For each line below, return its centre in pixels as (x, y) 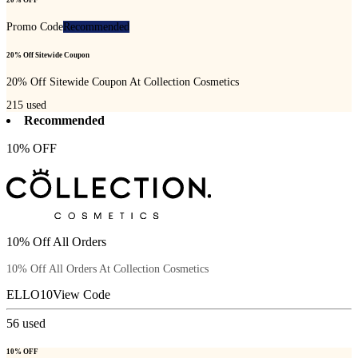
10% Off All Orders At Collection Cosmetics (107, 269)
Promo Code (35, 27)
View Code (82, 294)
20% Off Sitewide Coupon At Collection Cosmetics (123, 82)
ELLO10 (30, 294)
